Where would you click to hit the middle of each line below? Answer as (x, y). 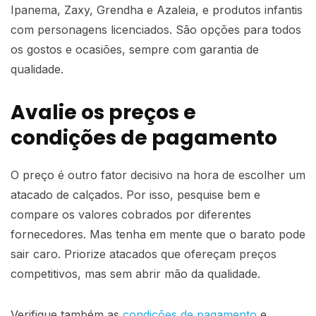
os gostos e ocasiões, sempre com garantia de (135, 50)
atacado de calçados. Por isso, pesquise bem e (135, 195)
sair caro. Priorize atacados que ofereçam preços (144, 254)
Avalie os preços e (103, 113)
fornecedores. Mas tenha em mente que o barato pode (158, 235)
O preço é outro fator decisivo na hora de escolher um (158, 175)
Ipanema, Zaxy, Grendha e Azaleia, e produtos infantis (157, 10)
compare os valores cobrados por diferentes (131, 215)
